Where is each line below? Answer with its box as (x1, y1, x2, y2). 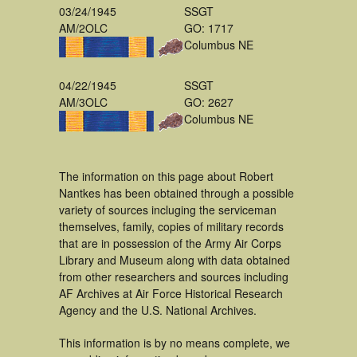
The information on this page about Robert (59, 168, 273, 184)
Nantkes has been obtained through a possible (59, 185, 294, 201)
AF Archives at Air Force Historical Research (59, 285, 283, 301)
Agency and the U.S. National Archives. (59, 302, 257, 318)
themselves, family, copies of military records (59, 218, 284, 234)
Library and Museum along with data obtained (59, 252, 290, 268)
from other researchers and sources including (59, 269, 288, 284)
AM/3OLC (59, 94, 108, 110)
